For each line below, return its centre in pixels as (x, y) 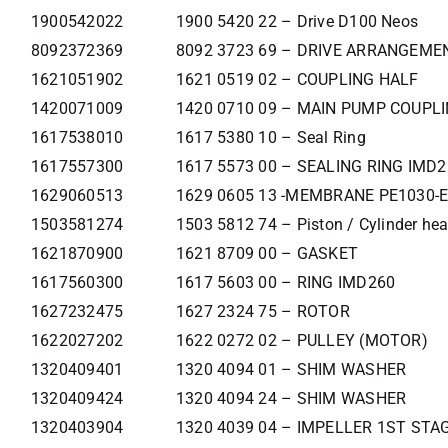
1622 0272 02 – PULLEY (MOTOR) (301, 341)
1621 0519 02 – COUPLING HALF (297, 80)
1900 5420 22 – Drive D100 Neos (297, 22)
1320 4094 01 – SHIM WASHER (291, 370)
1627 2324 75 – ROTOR (262, 312)
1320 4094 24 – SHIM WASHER (291, 399)
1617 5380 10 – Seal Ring (270, 138)
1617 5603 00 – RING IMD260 (285, 283)
